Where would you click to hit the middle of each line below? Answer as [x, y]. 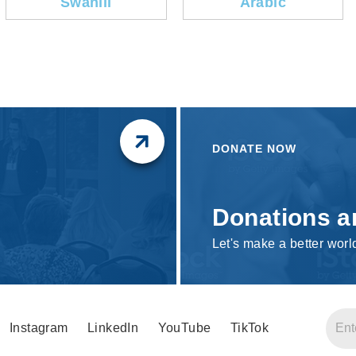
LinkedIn [113, 328]
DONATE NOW [254, 149]
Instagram [39, 328]
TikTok [250, 328]
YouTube [184, 328]
